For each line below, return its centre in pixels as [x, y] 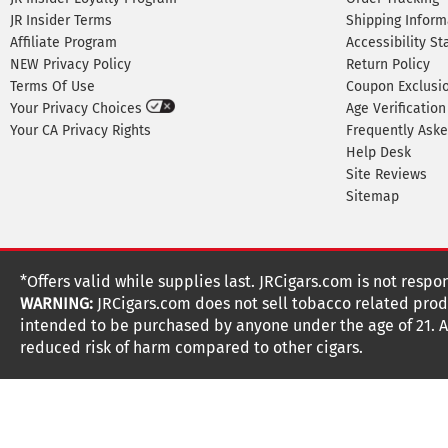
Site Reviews [386, 174]
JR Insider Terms [61, 20]
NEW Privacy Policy [70, 64]
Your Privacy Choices [78, 108]
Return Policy [388, 64]
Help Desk [378, 152]
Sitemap [372, 196]
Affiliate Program [63, 42]
